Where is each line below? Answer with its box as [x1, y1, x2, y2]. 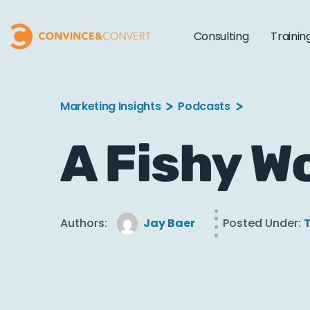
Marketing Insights [60, 98, 161, 114]
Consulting [193, 28, 249, 44]
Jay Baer [143, 215, 195, 231]
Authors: [60, 215, 107, 231]
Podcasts [178, 98, 230, 114]
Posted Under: [223, 215, 301, 231]
